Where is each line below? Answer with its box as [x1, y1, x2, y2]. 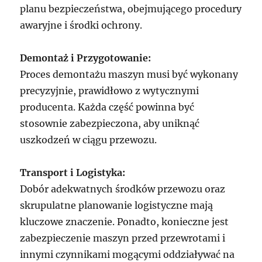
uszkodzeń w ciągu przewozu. [20, 134, 157, 146]
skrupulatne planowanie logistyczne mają [20, 199, 213, 212]
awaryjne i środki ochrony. [20, 19, 143, 32]
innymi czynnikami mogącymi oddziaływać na [20, 249, 235, 261]
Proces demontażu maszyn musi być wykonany [20, 68, 239, 81]
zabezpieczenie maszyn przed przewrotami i [20, 232, 226, 244]
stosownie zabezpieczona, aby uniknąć [20, 118, 200, 130]
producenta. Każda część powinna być [20, 101, 195, 113]
